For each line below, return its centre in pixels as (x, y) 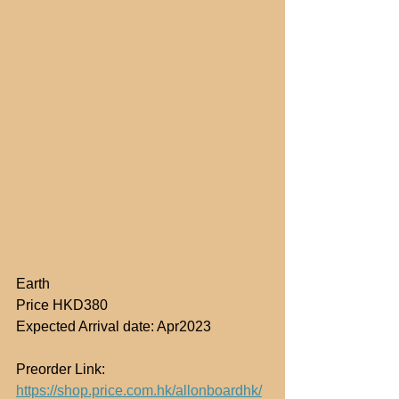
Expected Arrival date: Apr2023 (114, 327)
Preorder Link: (62, 370)
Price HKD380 (62, 305)
